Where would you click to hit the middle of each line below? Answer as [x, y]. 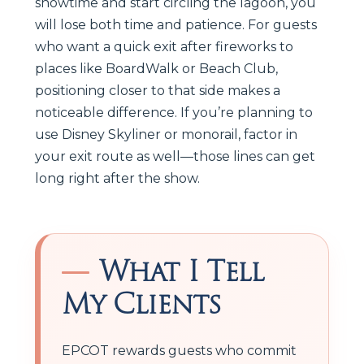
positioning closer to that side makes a [158, 90]
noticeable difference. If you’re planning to [174, 112]
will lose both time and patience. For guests [176, 24]
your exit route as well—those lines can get [175, 156]
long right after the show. [117, 178]
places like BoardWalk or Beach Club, [156, 68]
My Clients [141, 303]
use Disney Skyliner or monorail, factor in [166, 134]
